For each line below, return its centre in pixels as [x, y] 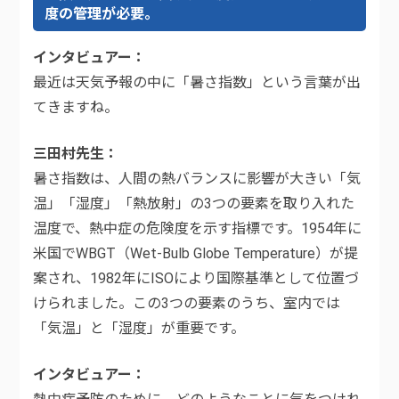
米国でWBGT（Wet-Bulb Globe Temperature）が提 [196, 254]
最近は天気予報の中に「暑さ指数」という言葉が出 [197, 83]
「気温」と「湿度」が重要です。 [139, 329]
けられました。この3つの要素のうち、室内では [187, 304]
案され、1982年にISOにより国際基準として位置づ [196, 279]
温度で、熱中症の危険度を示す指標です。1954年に [198, 229]
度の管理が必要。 [102, 14]
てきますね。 [76, 108]
